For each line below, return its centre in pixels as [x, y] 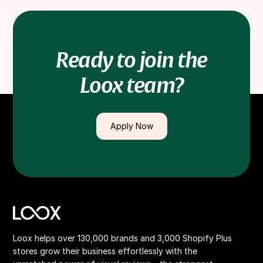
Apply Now [131, 126]
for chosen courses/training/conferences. [114, 10]
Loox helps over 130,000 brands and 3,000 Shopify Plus [123, 238]
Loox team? [131, 86]
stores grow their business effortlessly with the [105, 251]
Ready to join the [131, 61]
